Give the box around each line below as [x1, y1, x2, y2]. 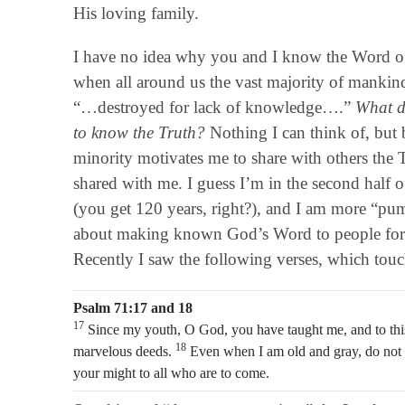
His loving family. [72, 3, 199, 23]
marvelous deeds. [72, 343, 175, 359]
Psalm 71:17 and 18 [72, 299, 193, 316]
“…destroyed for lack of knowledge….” [72, 97, 355, 117]
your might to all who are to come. [72, 364, 269, 381]
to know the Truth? [72, 122, 205, 142]
